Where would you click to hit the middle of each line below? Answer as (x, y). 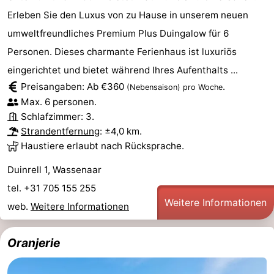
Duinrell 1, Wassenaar (54, 169)
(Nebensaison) (154, 87)
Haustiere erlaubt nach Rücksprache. (102, 146)
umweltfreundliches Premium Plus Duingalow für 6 (118, 33)
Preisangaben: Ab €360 (74, 86)
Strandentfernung (60, 131)
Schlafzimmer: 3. (57, 116)
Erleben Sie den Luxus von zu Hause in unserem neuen (128, 15)
